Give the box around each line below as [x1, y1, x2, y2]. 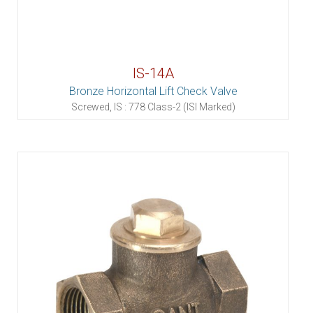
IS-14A [132, 65, 174, 82]
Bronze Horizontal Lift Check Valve [68, 85, 238, 98]
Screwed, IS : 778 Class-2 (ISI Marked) [71, 101, 235, 112]
